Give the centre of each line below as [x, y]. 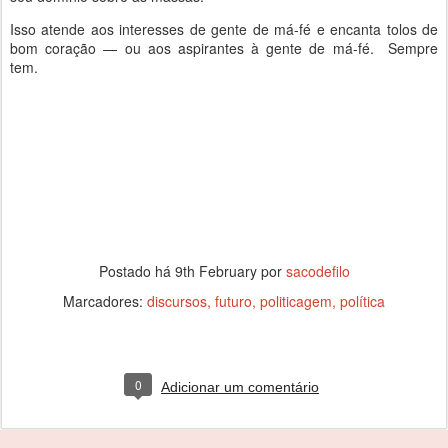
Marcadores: [105, 301]
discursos [177, 301]
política [362, 301]
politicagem [296, 301]
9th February [215, 271]
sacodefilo [317, 271]
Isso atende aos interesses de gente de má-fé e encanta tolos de [224, 29]
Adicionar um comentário [240, 387]
